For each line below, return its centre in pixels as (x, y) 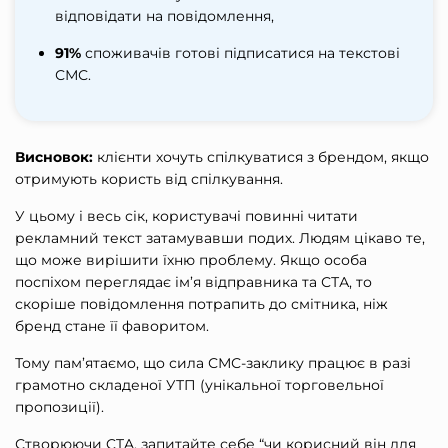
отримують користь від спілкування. (149, 178)
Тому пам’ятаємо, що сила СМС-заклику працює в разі (213, 362)
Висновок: (54, 156)
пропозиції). (59, 406)
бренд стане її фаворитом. (112, 325)
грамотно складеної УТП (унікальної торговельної (199, 384)
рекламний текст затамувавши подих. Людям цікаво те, (220, 237)
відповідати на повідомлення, (164, 15)
